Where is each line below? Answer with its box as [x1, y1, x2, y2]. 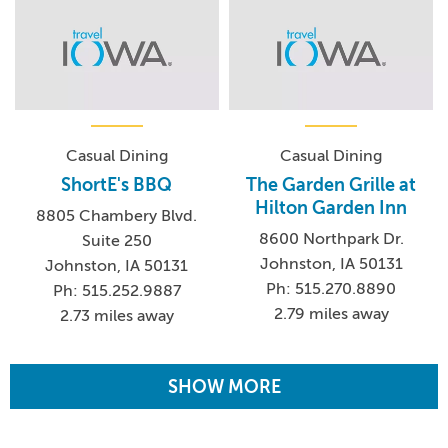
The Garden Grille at [246, 174, 417, 195]
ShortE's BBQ [61, 174, 173, 195]
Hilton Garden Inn [255, 197, 408, 218]
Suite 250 [81, 231, 152, 250]
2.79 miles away [273, 304, 389, 323]
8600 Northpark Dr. [258, 229, 404, 248]
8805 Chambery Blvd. [36, 206, 198, 225]
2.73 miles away [59, 306, 174, 325]
